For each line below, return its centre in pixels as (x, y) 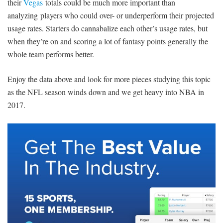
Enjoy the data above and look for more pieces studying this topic (109, 79)
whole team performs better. (51, 54)
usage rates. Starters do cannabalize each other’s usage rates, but (108, 28)
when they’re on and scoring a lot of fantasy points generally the (108, 41)
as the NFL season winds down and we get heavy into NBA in (106, 92)
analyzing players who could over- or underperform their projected (111, 15)
